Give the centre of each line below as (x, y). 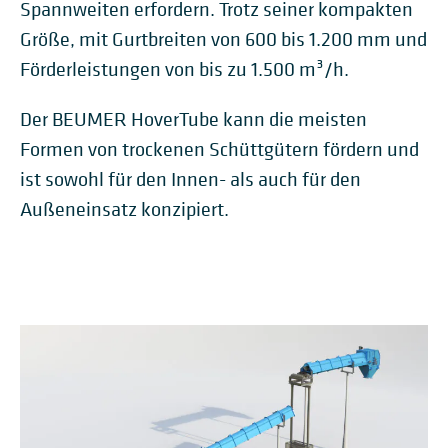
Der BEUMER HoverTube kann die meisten (193, 119)
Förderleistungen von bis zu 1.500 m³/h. (184, 69)
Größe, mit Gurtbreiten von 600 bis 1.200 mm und (223, 39)
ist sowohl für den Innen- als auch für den (190, 179)
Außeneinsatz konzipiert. (124, 209)
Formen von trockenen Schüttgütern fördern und (219, 149)
